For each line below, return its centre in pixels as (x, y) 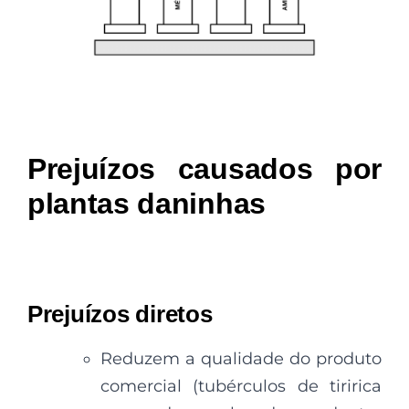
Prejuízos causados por (204, 168)
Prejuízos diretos (120, 314)
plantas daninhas (147, 203)
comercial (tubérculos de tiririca (241, 386)
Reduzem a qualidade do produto (241, 358)
